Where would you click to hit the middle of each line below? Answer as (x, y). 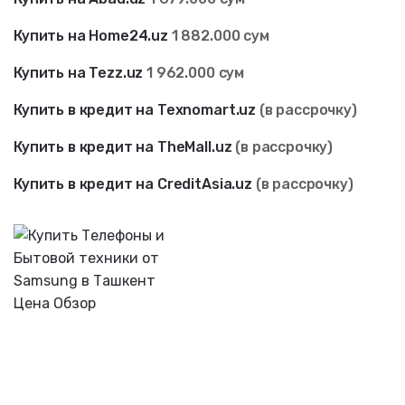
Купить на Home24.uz (91, 36)
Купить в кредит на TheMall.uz (123, 147)
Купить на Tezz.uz (79, 73)
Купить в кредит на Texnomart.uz (135, 110)
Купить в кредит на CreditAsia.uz (133, 184)
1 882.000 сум (218, 36)
